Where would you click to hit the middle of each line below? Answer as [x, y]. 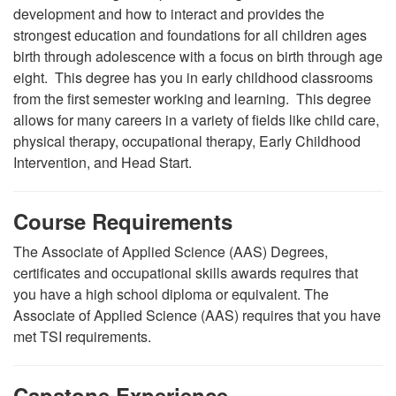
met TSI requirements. [82, 336]
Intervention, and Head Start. [103, 162]
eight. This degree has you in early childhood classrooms [193, 77]
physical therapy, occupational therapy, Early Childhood [187, 141]
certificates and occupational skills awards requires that [186, 273]
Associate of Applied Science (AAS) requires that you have [197, 315]
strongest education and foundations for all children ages [190, 35]
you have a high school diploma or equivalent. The [171, 294]
